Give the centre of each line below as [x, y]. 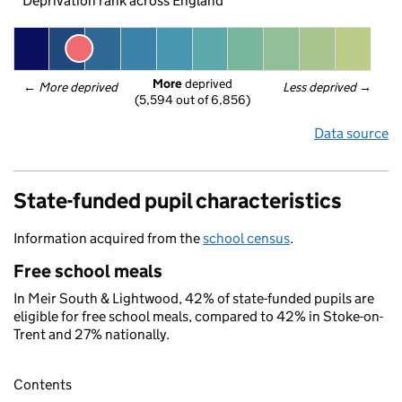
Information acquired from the [108, 238]
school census [246, 238]
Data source [351, 133]
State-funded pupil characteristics [178, 201]
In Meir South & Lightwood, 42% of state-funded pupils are [194, 298]
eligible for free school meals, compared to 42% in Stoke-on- [198, 316]
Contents [43, 385]
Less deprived [320, 87]
